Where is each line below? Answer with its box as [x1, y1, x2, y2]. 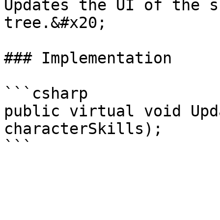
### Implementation [4, 49, 172, 67]
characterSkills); [4, 120, 163, 137]
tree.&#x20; [4, 14, 107, 31]
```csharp [4, 84, 88, 102]
